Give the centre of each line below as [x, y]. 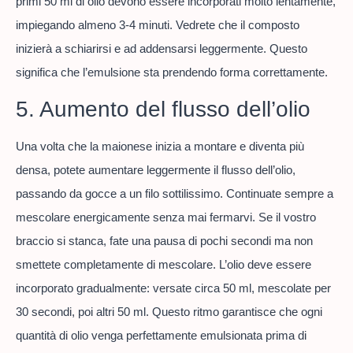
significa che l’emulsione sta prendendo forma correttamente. [172, 72]
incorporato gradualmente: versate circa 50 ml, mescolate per [173, 288]
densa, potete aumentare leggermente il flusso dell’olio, [156, 169]
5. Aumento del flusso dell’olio [163, 109]
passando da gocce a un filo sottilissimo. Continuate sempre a [175, 193]
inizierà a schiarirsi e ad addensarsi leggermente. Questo [162, 49]
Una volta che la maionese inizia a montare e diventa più [160, 146]
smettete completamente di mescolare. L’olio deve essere [163, 264]
